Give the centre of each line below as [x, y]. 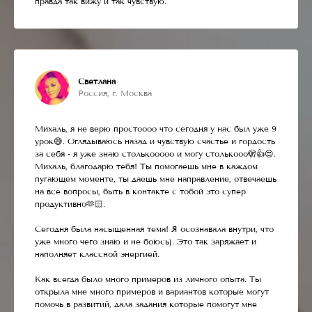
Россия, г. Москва [115, 93]
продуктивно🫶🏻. [70, 204]
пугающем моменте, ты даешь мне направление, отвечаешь [156, 179]
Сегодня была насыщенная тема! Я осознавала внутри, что [154, 229]
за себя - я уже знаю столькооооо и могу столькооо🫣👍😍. [155, 154]
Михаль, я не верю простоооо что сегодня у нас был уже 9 [156, 128]
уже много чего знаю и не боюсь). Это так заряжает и [146, 241]
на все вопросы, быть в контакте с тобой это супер [140, 191]
